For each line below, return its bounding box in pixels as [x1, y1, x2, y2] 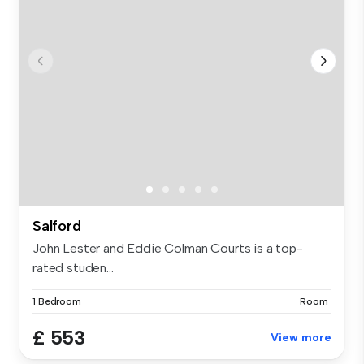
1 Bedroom [32, 295, 81, 307]
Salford [32, 216, 81, 235]
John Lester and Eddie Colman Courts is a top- [32, 240, 303, 256]
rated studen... [32, 259, 114, 275]
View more [271, 330, 331, 344]
